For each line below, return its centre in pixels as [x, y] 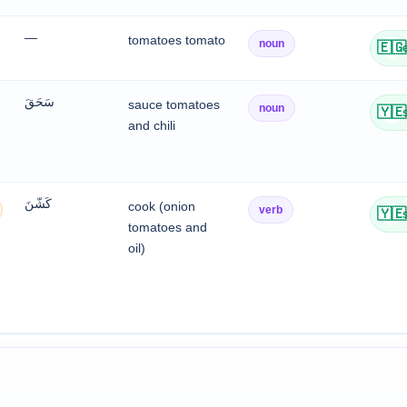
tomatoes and [168, 227]
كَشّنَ [38, 203]
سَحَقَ [40, 102]
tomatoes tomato [177, 40]
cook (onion [162, 206]
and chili [152, 125]
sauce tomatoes [174, 104]
